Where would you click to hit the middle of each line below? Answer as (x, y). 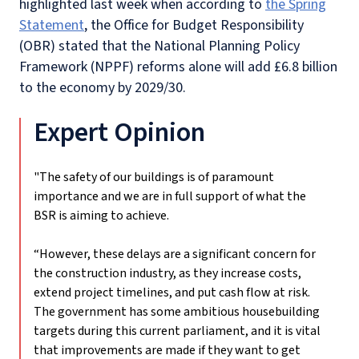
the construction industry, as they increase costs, (167, 273)
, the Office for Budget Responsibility (194, 25)
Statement (52, 25)
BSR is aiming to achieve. (101, 215)
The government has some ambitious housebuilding (177, 311)
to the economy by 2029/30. (103, 87)
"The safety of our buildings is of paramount (154, 177)
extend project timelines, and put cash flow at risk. (172, 292)
